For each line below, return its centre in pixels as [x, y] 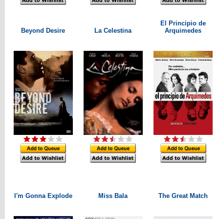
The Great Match [183, 196]
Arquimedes [183, 31]
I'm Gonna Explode [43, 196]
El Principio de [183, 23]
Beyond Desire [43, 31]
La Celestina [113, 31]
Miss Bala [113, 196]
